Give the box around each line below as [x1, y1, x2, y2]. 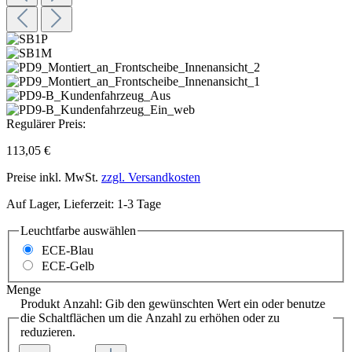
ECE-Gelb [42, 259, 94, 273]
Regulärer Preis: [6, 116, 86, 130]
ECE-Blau [42, 244, 93, 258]
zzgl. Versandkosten [101, 170, 200, 184]
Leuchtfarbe [20, 223, 80, 237]
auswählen [80, 223, 136, 237]
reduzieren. [20, 325, 75, 339]
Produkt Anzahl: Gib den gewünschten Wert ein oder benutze [20, 297, 325, 311]
